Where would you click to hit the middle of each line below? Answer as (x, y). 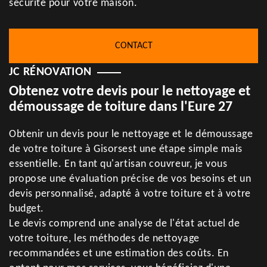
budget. (27, 209)
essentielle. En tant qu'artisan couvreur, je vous (118, 164)
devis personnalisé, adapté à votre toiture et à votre (130, 194)
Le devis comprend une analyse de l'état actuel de (125, 224)
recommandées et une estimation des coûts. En (119, 254)
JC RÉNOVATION (50, 72)
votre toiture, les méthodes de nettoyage (104, 239)
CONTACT (133, 46)
